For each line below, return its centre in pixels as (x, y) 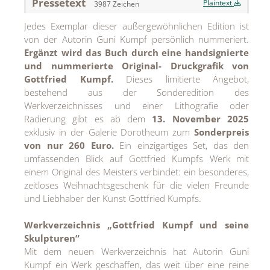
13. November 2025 (201, 118)
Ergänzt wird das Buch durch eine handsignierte (137, 52)
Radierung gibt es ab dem (88, 118)
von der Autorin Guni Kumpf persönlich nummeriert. (137, 39)
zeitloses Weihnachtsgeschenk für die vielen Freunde (137, 185)
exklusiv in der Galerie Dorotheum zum (109, 132)
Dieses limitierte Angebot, (181, 79)
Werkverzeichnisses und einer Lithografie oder (137, 105)
